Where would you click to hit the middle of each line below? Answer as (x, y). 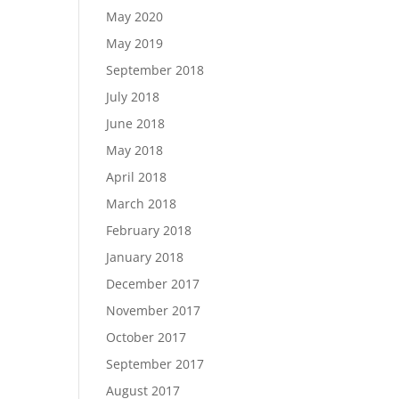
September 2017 (155, 364)
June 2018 (136, 123)
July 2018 (133, 97)
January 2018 (145, 257)
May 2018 (135, 150)
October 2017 (147, 337)
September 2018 (155, 70)
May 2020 (135, 16)
